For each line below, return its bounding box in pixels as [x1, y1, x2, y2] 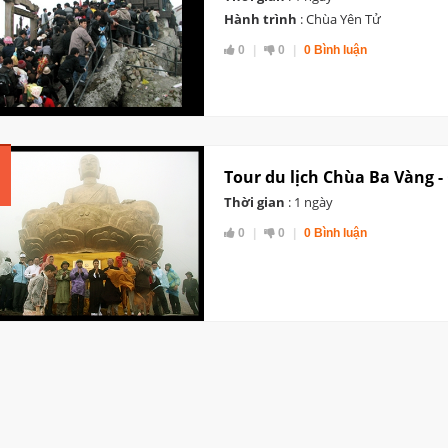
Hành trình [224, 10, 297, 29]
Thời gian [224, 192, 285, 211]
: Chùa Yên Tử [297, 10, 381, 29]
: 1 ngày [285, 192, 333, 211]
